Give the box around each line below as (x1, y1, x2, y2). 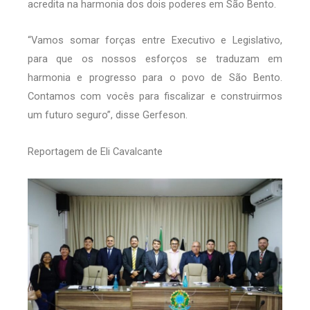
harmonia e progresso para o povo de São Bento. (28, 71, 282, 84)
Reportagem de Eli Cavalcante (28, 145, 163, 158)
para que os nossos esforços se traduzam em (28, 53, 282, 66)
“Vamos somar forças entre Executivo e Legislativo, (28, 34, 282, 47)
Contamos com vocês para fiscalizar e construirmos (28, 90, 282, 103)
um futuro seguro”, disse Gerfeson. (28, 109, 188, 122)
